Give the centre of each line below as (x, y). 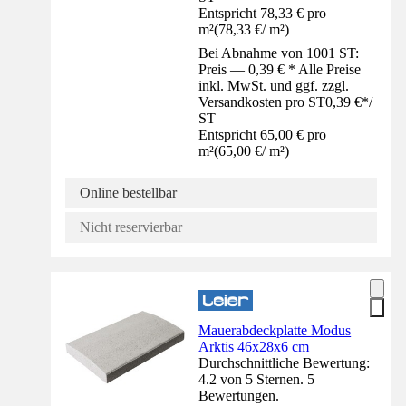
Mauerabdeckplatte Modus (275, 330)
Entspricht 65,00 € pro (263, 134)
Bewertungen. (239, 395)
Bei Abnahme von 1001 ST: (279, 53)
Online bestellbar (128, 192)
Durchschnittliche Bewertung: (285, 362)
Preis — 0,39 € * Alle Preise (280, 69)
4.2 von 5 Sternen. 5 (257, 379)
